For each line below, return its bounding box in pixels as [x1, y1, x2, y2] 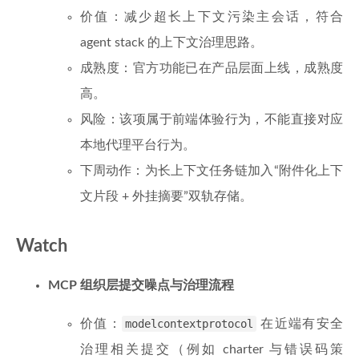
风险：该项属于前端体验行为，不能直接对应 [80, 113, 343, 126]
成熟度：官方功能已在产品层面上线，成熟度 [80, 62, 343, 75]
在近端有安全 [256, 317, 343, 330]
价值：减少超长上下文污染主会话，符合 [80, 10, 343, 23]
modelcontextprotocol [125, 317, 253, 330]
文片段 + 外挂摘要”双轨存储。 [80, 190, 252, 203]
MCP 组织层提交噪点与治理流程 [48, 279, 234, 292]
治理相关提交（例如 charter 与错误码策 [80, 343, 343, 356]
